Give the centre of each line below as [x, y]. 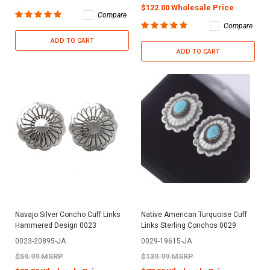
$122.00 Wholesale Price [187, 7]
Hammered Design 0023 [56, 225]
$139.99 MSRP [167, 256]
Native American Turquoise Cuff [194, 214]
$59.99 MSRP [39, 256]
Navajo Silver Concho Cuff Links [68, 214]
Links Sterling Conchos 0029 [189, 225]
